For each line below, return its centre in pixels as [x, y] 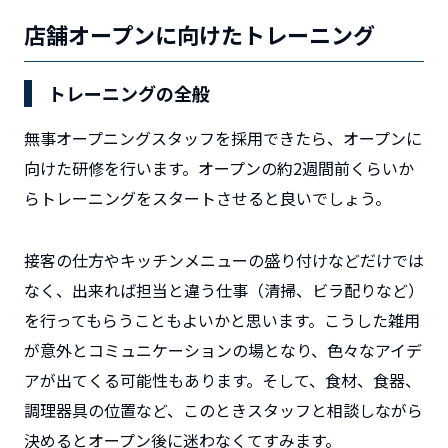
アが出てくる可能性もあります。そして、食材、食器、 [222, 379]
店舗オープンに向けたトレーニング [199, 33]
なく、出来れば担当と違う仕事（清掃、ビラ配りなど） [224, 289]
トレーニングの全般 [129, 92]
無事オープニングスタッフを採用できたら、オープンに [223, 137]
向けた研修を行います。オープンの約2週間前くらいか [219, 167]
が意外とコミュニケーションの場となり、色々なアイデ [223, 349]
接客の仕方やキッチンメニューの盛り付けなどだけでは [224, 259]
